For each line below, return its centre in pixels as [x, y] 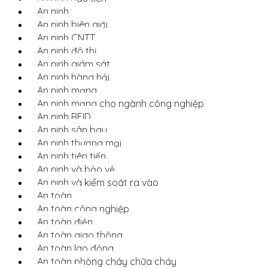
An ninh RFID [64, 117]
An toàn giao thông [80, 235]
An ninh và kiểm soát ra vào [98, 182]
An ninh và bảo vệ [76, 169]
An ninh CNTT [66, 38]
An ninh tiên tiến [71, 156]
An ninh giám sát [74, 64]
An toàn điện [65, 222]
